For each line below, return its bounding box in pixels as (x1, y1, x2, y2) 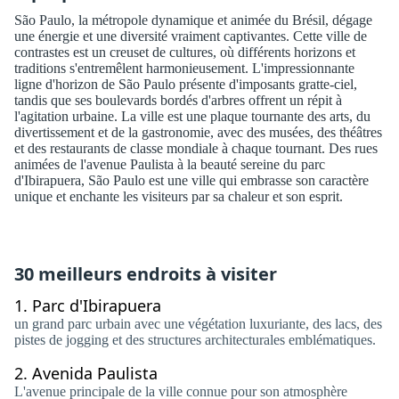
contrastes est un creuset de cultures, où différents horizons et (14, 45, 355, 60)
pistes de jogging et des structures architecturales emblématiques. (14, 332, 376, 347)
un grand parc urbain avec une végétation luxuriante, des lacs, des (14, 316, 382, 331)
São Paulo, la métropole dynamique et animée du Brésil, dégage (14, 12, 372, 28)
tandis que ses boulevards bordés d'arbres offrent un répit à (14, 93, 342, 108)
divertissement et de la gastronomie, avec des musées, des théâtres (14, 125, 382, 140)
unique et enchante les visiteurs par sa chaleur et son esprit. (14, 189, 343, 204)
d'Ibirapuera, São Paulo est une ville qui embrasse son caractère (14, 173, 369, 188)
